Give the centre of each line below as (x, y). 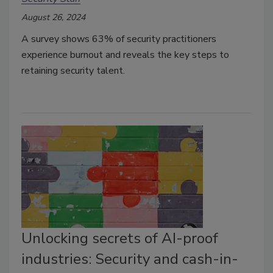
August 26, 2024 (53, 18)
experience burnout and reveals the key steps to (125, 55)
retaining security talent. (74, 71)
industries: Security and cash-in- (130, 259)
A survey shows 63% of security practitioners (119, 39)
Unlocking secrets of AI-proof (120, 239)
